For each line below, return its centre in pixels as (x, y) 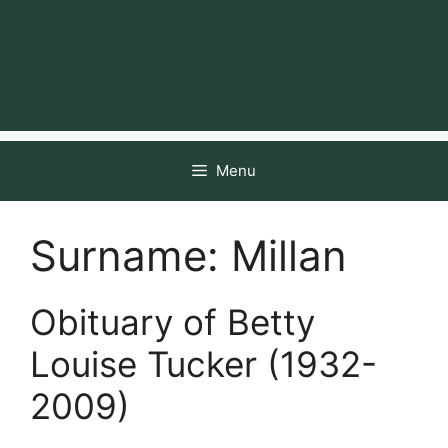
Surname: (130, 255)
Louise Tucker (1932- (203, 363)
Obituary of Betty (172, 321)
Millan (289, 255)
